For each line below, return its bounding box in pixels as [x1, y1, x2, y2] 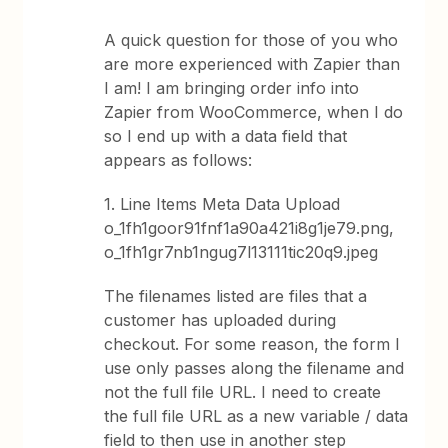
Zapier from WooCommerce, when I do [104, 102, 404, 122]
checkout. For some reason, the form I [104, 334, 401, 354]
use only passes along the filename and [104, 358, 405, 378]
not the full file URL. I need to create [104, 382, 382, 402]
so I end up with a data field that [104, 126, 348, 146]
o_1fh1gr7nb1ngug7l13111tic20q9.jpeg [104, 242, 379, 262]
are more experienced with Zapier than [104, 54, 401, 74]
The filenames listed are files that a [104, 286, 368, 306]
